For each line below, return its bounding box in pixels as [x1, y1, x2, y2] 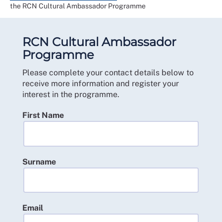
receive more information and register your [22, 78, 179, 88]
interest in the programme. [22, 89, 119, 99]
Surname [22, 157, 56, 166]
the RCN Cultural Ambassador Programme [10, 1, 146, 10]
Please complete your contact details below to [22, 67, 194, 77]
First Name [22, 110, 64, 120]
